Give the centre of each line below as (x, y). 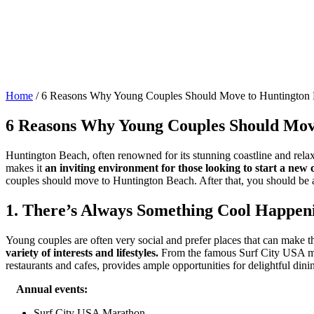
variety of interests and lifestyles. (82, 252)
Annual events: (47, 289)
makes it (25, 168)
